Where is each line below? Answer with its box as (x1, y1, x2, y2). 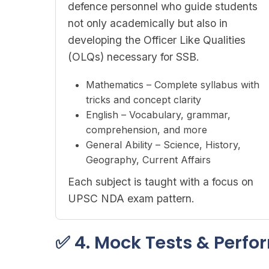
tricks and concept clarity (86, 94, 201, 106)
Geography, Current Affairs (86, 154, 211, 166)
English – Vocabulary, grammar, (86, 109, 231, 121)
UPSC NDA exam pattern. (68, 192, 195, 205)
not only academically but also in (68, 17, 228, 29)
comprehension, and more (86, 124, 207, 136)
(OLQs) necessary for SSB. (68, 50, 199, 63)
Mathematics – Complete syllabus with (86, 79, 259, 91)
